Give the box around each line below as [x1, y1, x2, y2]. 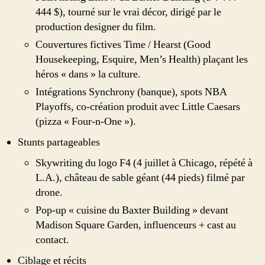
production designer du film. [35, 20, 156, 34]
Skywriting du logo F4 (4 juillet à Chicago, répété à [35, 156, 253, 170]
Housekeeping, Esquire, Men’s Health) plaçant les [35, 52, 248, 66]
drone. [35, 185, 63, 199]
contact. [35, 232, 69, 247]
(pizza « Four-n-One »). [35, 114, 136, 128]
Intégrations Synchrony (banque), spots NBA [35, 85, 227, 99]
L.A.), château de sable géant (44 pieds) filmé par [35, 170, 245, 185]
